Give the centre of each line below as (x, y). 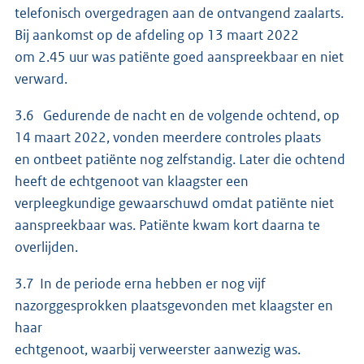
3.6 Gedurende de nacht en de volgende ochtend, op (177, 115)
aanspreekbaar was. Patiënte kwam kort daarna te (169, 225)
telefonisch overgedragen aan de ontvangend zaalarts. (179, 13)
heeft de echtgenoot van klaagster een (133, 181)
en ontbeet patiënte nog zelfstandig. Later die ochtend (180, 159)
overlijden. (46, 247)
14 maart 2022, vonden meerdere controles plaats (169, 137)
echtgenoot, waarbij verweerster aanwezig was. (158, 349)
